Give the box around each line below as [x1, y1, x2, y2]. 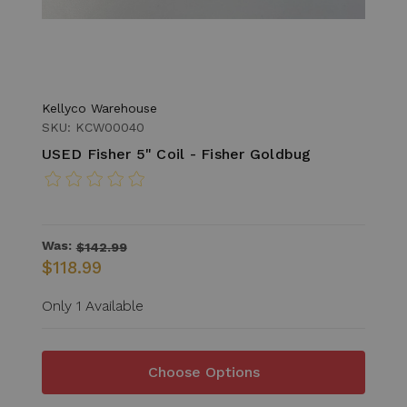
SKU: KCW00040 [41, 119, 144, 134]
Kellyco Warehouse [41, 100, 157, 115]
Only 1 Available [41, 296, 144, 314]
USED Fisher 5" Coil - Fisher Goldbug [41, 144, 312, 163]
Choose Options [147, 362, 260, 381]
